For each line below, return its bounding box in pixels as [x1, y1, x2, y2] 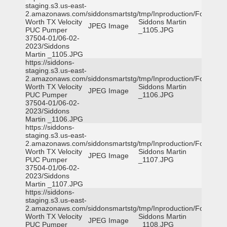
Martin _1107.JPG [25, 180, 83, 188]
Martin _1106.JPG [25, 115, 83, 123]
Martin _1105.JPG [25, 50, 83, 58]
